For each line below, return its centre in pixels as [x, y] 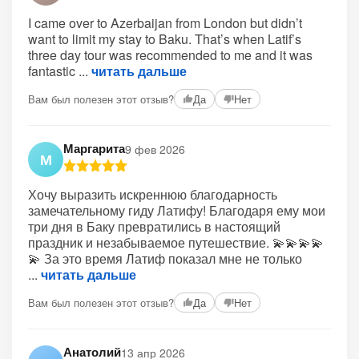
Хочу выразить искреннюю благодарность [153, 194]
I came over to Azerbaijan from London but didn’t [165, 23]
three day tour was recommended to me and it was [170, 55]
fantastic [53, 71]
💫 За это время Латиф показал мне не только [165, 258]
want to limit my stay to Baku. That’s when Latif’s [165, 39]
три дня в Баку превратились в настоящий [154, 226]
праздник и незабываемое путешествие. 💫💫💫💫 [176, 242]
